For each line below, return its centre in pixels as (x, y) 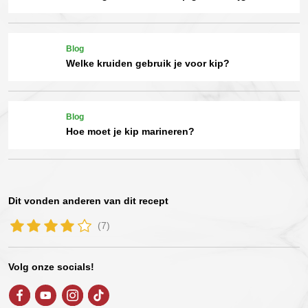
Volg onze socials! (51, 267)
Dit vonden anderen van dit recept (88, 200)
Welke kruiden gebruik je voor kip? (148, 64)
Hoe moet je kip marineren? (130, 132)
